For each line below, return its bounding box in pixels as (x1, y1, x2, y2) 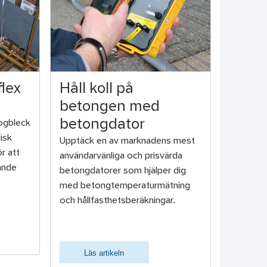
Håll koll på (59, 83, 133, 97)
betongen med (59, 101, 160, 114)
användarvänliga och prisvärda (59, 152, 182, 161)
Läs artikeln (84, 249, 124, 258)
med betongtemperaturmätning (59, 182, 190, 191)
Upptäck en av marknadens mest (59, 137, 195, 146)
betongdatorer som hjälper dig (59, 167, 186, 176)
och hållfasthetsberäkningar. (59, 197, 175, 206)
